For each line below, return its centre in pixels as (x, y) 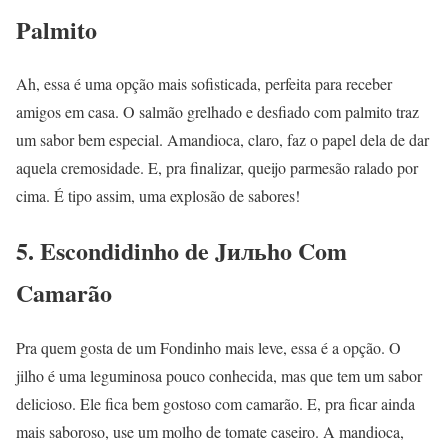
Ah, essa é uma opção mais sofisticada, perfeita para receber (204, 84)
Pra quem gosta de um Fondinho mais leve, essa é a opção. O (208, 348)
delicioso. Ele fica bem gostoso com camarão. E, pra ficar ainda (215, 404)
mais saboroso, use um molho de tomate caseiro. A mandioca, (210, 432)
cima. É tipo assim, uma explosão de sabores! (158, 196)
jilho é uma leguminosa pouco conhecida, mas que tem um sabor (219, 376)
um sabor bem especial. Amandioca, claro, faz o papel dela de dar (222, 140)
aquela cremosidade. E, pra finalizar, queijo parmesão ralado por (217, 168)
